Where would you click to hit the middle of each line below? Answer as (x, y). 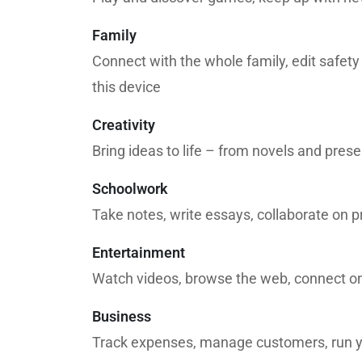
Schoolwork (130, 189)
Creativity (124, 125)
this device (126, 87)
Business (122, 316)
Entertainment (139, 253)
